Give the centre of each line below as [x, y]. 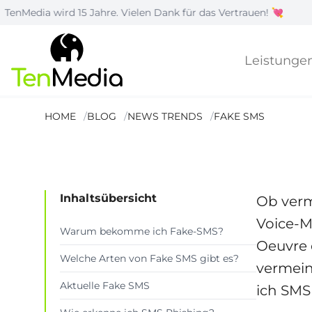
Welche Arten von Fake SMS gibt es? [149, 259]
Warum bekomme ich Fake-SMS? [142, 232]
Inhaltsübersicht [108, 198]
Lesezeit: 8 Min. [122, 178]
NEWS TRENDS [165, 117]
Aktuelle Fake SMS [105, 286]
